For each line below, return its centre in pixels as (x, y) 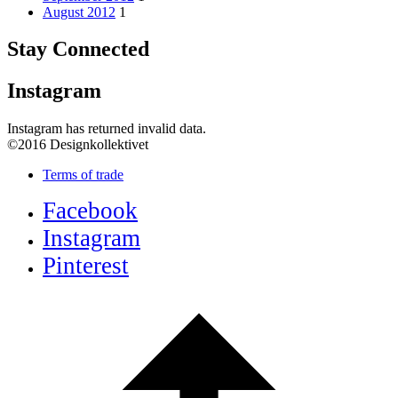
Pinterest (86, 266)
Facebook (90, 211)
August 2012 (79, 12)
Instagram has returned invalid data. (107, 129)
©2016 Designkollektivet (78, 145)
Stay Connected (78, 49)
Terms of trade (83, 175)
